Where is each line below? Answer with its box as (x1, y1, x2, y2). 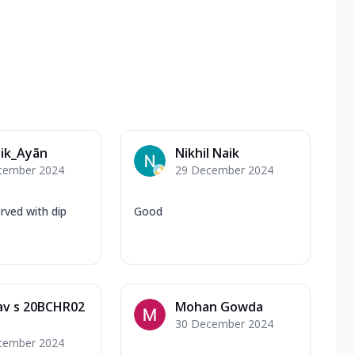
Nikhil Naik (175, 143, 239, 162)
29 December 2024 (175, 162, 273, 177)
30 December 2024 (175, 315, 273, 331)
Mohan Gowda (175, 297, 263, 315)
